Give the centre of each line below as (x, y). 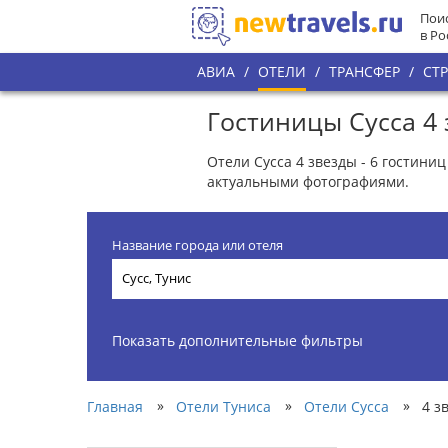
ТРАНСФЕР (364, 71)
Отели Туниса (223, 406)
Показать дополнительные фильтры (237, 340)
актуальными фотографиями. (308, 181)
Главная (115, 406)
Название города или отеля (197, 245)
